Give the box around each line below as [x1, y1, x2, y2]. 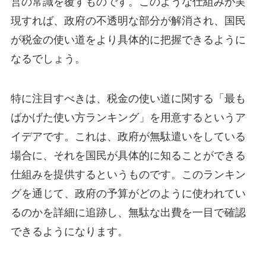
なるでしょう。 [10, 52, 85, 65]
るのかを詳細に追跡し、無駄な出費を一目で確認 [10, 207, 246, 219]
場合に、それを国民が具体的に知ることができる [10, 150, 246, 162]
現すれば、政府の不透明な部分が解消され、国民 [10, 14, 246, 27]
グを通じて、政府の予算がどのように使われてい [10, 188, 246, 200]
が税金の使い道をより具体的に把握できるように [10, 33, 246, 46]
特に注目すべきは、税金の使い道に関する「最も [10, 93, 246, 105]
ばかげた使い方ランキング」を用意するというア [10, 112, 246, 124]
